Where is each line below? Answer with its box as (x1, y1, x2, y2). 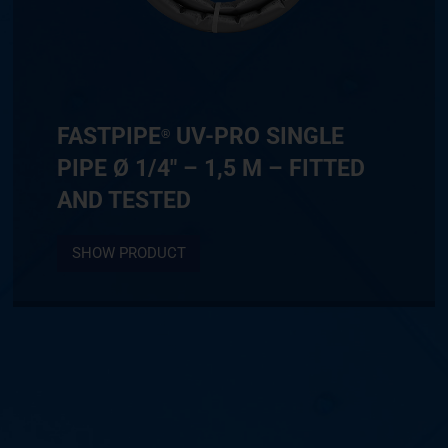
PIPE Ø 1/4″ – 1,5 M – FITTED (57, 153, 366, 182)
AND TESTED (57, 185, 192, 214)
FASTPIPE (57, 121, 162, 150)
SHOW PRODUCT (71, 243, 186, 262)
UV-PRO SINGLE (170, 121, 345, 150)
